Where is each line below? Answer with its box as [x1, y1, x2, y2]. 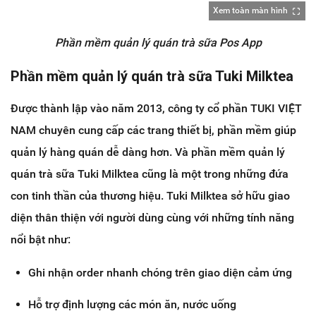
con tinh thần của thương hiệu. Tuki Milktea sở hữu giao [11, 188, 290, 202]
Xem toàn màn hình [213, 5, 288, 16]
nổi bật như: [11, 232, 71, 246]
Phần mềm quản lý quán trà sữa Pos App [54, 35, 262, 49]
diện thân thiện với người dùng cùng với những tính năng [11, 210, 294, 224]
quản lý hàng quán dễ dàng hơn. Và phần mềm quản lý [11, 145, 285, 159]
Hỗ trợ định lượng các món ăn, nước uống [28, 297, 236, 311]
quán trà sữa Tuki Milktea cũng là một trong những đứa [11, 166, 288, 181]
